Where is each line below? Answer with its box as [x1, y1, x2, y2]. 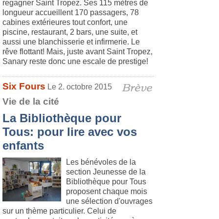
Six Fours [2, 81, 45, 91]
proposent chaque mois [66, 187, 147, 196]
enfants [2, 139, 44, 152]
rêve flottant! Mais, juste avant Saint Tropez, [2, 47, 153, 56]
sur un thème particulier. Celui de [2, 207, 116, 215]
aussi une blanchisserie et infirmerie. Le [2, 38, 140, 46]
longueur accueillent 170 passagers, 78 [2, 8, 139, 17]
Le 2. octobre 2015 [47, 83, 112, 91]
